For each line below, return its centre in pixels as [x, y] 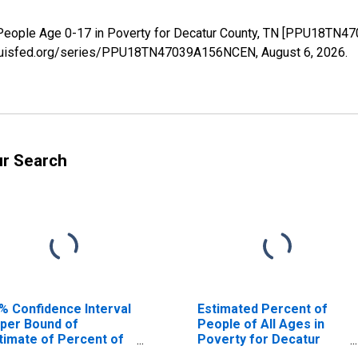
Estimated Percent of [262, 308]
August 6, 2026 [303, 52]
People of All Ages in [261, 324]
